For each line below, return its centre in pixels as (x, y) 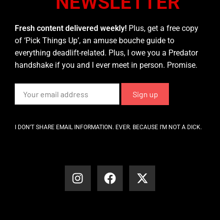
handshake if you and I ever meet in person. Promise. (106, 65)
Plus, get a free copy (164, 28)
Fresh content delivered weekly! (72, 28)
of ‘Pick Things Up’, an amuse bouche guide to (95, 40)
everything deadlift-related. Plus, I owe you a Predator (106, 53)
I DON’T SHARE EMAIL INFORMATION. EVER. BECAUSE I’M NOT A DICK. (108, 127)
